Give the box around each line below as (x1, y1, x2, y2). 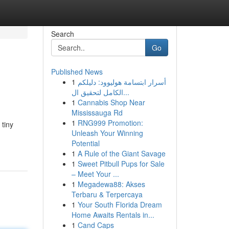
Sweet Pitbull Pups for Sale (77, 158, 165, 169)
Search (51, 29, 74, 39)
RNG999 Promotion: (77, 118, 143, 128)
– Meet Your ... (71, 169, 119, 179)
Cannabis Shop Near (77, 97, 145, 107)
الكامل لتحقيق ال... (123, 87, 129, 97)
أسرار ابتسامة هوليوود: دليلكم (77, 77, 166, 87)
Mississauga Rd (71, 107, 123, 118)
